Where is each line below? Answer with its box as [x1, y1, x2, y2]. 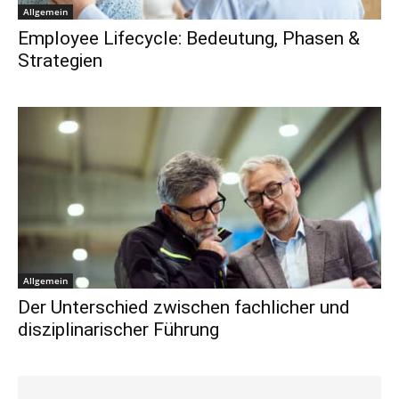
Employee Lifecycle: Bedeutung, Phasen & [18, 28, 360, 50]
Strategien [18, 50, 102, 72]
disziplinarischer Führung [18, 319, 219, 341]
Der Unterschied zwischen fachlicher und [18, 297, 350, 319]
